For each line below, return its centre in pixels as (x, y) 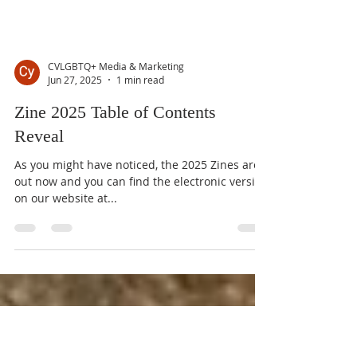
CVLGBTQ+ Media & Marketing (116, 137)
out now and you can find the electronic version (141, 253)
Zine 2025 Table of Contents (115, 184)
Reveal (39, 208)
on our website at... (66, 270)
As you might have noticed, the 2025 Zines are (137, 236)
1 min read (140, 151)
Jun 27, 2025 (75, 151)
